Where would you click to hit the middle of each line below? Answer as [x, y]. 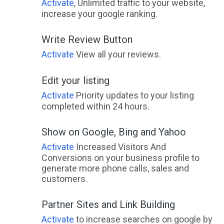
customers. [64, 179]
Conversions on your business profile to [120, 158]
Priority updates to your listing [134, 95]
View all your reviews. [117, 54]
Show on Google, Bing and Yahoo [113, 132]
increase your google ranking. [99, 14]
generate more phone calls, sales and [115, 168]
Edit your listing [75, 81]
